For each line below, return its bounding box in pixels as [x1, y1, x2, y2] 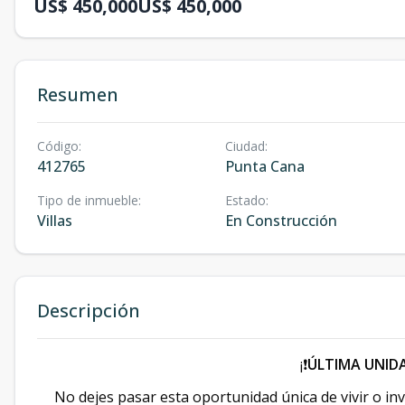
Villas [37, 211, 72, 231]
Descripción [37, 298, 140, 323]
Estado [224, 192, 266, 209]
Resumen [37, 82, 118, 107]
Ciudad [224, 137, 265, 155]
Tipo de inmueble [37, 192, 138, 209]
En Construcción [224, 211, 337, 231]
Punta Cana [224, 156, 305, 176]
